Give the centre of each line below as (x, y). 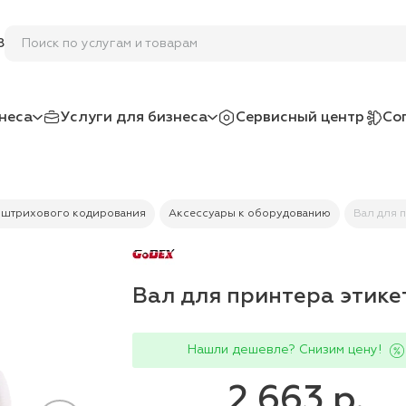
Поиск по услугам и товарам (110, 43)
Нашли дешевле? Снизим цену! (284, 350)
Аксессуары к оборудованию (250, 214)
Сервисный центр (300, 117)
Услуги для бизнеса (134, 117)
